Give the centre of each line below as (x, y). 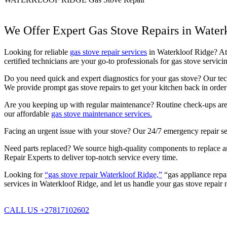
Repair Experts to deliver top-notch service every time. (91, 157)
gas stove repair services (108, 52)
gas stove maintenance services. (102, 113)
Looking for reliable (37, 52)
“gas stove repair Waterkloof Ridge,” (103, 174)
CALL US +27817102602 (47, 210)
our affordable (28, 113)
